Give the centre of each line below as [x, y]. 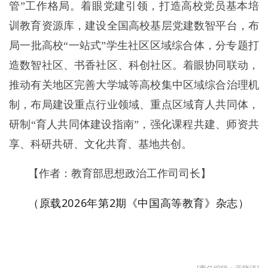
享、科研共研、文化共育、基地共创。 [100, 144]
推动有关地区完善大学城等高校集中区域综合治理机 [134, 85]
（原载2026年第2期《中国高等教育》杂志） [139, 203]
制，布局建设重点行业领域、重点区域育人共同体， [134, 105]
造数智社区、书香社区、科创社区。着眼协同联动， [134, 65]
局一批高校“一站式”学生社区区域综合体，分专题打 [134, 45]
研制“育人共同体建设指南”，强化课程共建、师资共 [134, 124]
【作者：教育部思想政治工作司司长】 [120, 173]
